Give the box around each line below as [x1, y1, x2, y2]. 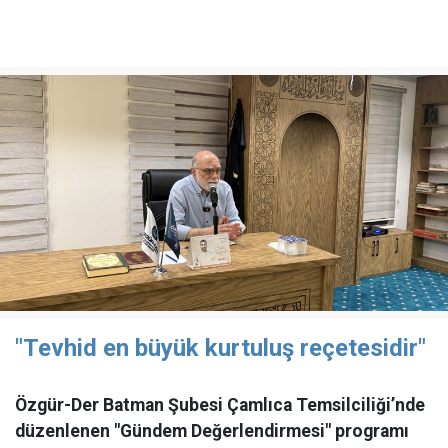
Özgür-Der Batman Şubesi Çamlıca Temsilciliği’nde [15, 395, 425, 415]
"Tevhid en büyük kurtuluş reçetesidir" [15, 334, 426, 362]
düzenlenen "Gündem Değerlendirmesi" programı [15, 421, 409, 441]
